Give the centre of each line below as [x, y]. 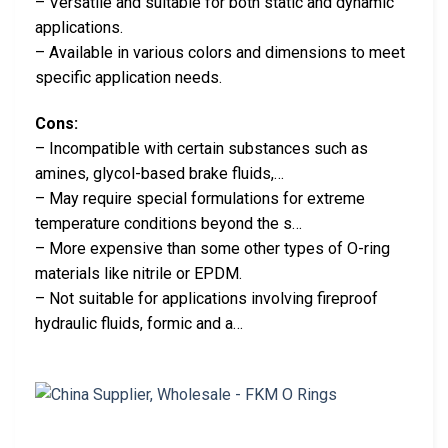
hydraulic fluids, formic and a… [139, 323]
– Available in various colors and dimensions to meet [220, 52]
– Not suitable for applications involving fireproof [206, 298]
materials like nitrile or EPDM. [138, 273]
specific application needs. [128, 77]
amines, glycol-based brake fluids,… [159, 173]
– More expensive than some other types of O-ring [212, 248]
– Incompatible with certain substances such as [201, 148]
